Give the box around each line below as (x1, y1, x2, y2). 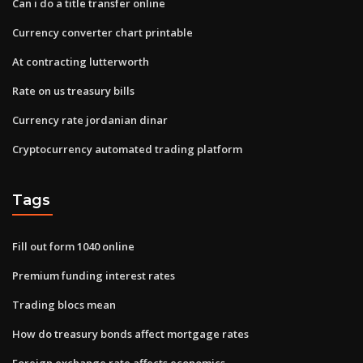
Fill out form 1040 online (12, 238, 135, 254)
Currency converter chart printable (12, 24, 193, 40)
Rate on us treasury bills (12, 83, 135, 98)
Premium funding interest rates (12, 267, 175, 283)
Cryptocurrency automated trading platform (12, 141, 242, 156)
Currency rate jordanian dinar (12, 112, 168, 127)
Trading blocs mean (12, 297, 116, 312)
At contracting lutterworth (12, 53, 149, 69)
